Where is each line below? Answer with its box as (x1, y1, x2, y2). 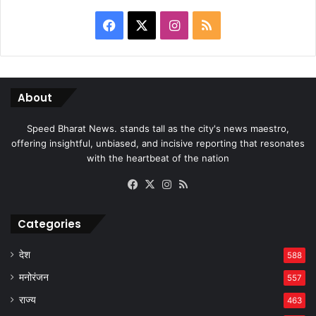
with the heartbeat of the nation (87, 152, 229, 164)
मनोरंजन (19, 272, 49, 283)
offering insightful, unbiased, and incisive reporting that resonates (11, 138, 305, 149)
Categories (18, 217, 81, 231)
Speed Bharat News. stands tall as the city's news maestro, (27, 123, 289, 134)
